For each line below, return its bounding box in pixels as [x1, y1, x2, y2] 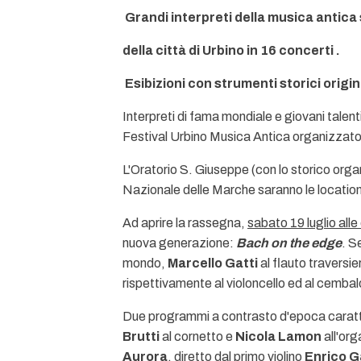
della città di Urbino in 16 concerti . [122, 44, 340, 57]
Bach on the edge [236, 236, 342, 250]
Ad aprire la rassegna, [122, 216, 247, 230]
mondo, [122, 256, 168, 270]
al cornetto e [160, 330, 235, 343]
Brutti [122, 330, 160, 343]
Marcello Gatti [168, 256, 258, 270]
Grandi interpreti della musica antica [125, 10, 359, 24]
